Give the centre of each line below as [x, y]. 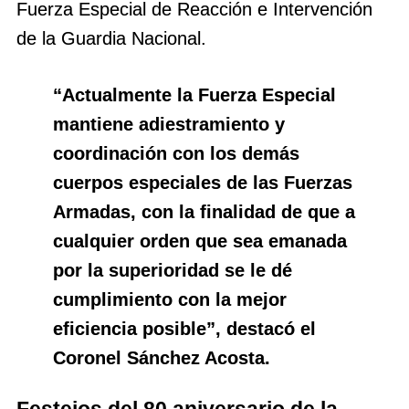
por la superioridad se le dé [173, 270]
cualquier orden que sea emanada [200, 241]
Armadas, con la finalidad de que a [204, 211]
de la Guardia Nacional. [111, 38]
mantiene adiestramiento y [169, 124]
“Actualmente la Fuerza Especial [194, 94]
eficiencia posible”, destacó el [184, 328]
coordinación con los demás [176, 153]
